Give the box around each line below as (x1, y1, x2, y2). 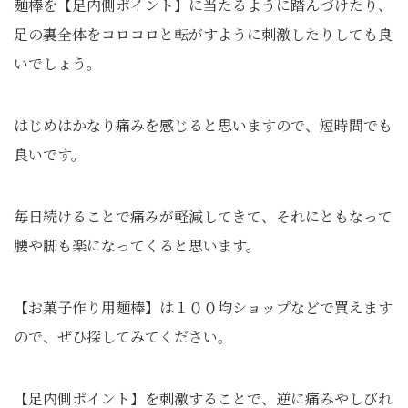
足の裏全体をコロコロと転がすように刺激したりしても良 (14, 23, 393, 45)
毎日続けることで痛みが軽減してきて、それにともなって (14, 205, 393, 227)
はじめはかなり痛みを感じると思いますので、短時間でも (14, 114, 393, 136)
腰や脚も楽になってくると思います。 (14, 234, 260, 256)
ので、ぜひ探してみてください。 (14, 325, 232, 347)
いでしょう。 (14, 52, 101, 74)
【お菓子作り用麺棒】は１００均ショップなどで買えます (14, 296, 393, 318)
